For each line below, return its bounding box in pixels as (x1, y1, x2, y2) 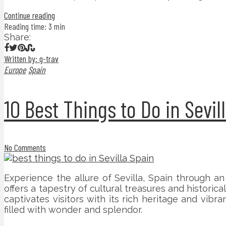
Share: (4, 32, 31, 43)
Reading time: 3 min (4, 21, 65, 32)
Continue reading (4, 10, 55, 21)
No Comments (4, 141, 46, 153)
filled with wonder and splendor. (4, 204, 142, 215)
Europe (4, 64, 26, 76)
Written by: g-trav (4, 53, 59, 65)
